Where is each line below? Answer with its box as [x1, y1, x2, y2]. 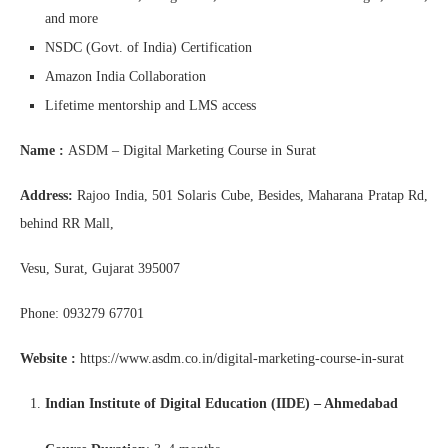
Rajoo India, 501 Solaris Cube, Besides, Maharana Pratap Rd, [73, 187, 428, 203]
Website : [20, 350, 76, 366]
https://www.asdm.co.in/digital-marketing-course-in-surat [76, 350, 404, 366]
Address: [20, 187, 73, 203]
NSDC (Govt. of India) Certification [45, 39, 252, 55]
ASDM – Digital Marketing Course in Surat [64, 142, 316, 158]
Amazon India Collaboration [45, 68, 206, 84]
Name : [20, 142, 64, 158]
